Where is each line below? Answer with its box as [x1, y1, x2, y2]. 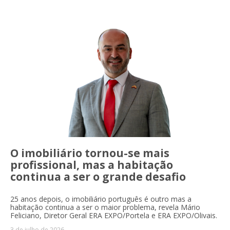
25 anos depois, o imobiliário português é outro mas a [10, 194, 191, 204]
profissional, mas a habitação [10, 157, 173, 172]
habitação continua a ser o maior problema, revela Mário [10, 202, 200, 212]
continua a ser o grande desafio [10, 169, 186, 184]
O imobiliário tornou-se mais [10, 145, 169, 160]
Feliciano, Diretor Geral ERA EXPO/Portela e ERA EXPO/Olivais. [10, 210, 217, 220]
